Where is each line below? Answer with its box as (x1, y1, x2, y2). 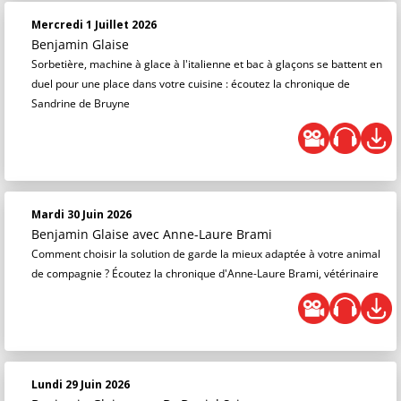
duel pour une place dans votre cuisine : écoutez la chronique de (31, 76, 350, 92)
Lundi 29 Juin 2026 (31, 377, 130, 393)
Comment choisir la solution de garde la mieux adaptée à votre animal (31, 246, 380, 262)
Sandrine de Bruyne (31, 96, 130, 112)
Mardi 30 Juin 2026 (31, 207, 132, 223)
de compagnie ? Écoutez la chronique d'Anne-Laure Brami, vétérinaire (31, 266, 379, 282)
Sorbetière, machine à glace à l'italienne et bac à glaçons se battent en (31, 56, 382, 73)
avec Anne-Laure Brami (132, 226, 272, 243)
